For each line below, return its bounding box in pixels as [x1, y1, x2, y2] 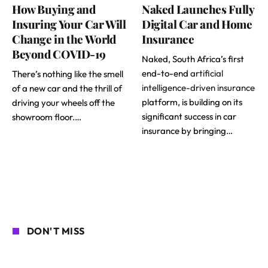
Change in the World [12, 31, 116, 47]
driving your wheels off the [12, 96, 115, 108]
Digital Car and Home [142, 16, 252, 32]
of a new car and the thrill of [12, 82, 122, 94]
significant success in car [142, 110, 236, 122]
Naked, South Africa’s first [142, 53, 244, 65]
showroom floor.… [12, 111, 81, 123]
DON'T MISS [27, 224, 85, 237]
